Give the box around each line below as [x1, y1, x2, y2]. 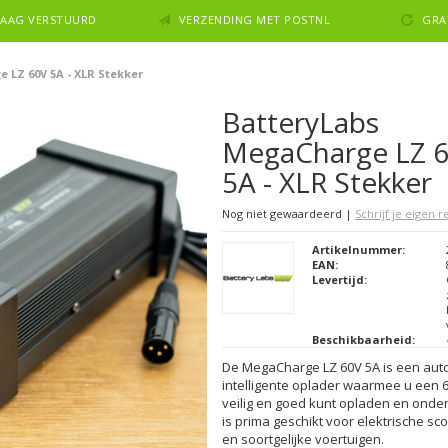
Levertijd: [311, 272, 367, 287]
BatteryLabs [221, 103, 379, 141]
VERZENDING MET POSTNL [178, 12, 331, 27]
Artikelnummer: [311, 242, 405, 257]
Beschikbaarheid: [311, 332, 415, 347]
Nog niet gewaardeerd [221, 206, 345, 221]
